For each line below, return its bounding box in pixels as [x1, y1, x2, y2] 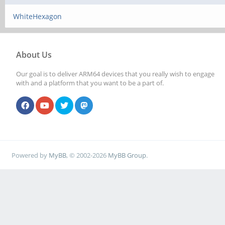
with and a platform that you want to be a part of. [16, 78, 164, 87]
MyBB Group [108, 150, 147, 160]
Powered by [12, 150, 49, 160]
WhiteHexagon [13, 12, 62, 21]
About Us [16, 49, 52, 60]
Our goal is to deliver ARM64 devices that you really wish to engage [16, 69, 214, 78]
